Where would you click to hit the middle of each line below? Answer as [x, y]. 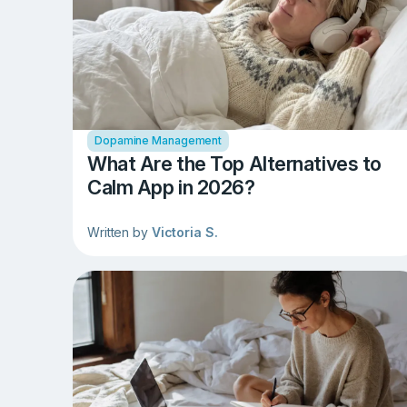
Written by [119, 233]
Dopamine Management [159, 141]
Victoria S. [184, 233]
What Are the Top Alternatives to [234, 164]
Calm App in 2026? [171, 188]
